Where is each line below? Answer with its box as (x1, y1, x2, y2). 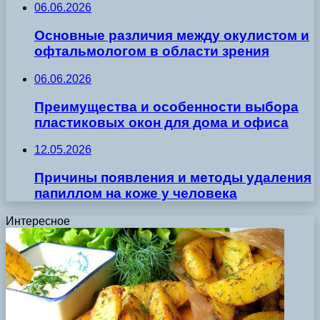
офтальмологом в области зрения (34, 44, 269, 59)
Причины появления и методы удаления (34, 169, 311, 185)
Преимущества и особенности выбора (34, 99, 299, 114)
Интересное (6, 214, 70, 227)
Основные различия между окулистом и (34, 28, 309, 44)
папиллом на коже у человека (34, 185, 237, 201)
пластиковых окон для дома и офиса (34, 114, 289, 130)
